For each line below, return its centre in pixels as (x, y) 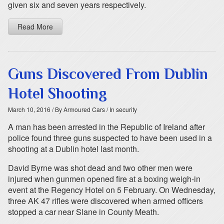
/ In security (121, 109)
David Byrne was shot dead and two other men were (100, 168)
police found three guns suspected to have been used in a (110, 138)
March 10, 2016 (29, 109)
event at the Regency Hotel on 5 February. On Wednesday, (112, 190)
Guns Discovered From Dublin (108, 74)
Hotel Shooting (57, 93)
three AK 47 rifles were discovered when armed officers (105, 201)
